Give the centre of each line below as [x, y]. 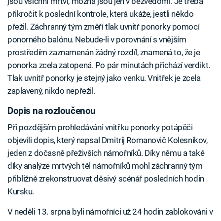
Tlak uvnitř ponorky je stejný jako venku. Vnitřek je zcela [104, 78]
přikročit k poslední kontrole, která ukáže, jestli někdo [101, 14]
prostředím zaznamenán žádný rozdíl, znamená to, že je [104, 52]
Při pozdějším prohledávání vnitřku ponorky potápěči [100, 127]
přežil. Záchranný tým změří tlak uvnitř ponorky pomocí [104, 26]
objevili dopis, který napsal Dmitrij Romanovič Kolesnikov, [108, 140]
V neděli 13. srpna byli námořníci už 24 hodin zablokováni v [110, 212]
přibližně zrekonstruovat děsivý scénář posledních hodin [106, 179]
